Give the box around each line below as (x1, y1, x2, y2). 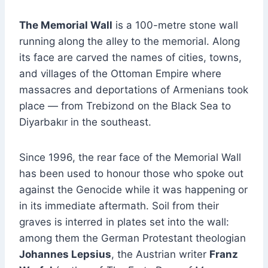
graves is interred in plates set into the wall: (19, 216, 229, 229)
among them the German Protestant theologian (19, 232, 246, 245)
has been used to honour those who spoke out (19, 167, 243, 180)
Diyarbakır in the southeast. (19, 116, 151, 129)
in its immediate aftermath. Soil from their (19, 200, 219, 212)
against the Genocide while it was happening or (19, 184, 248, 196)
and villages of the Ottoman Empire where (19, 68, 221, 80)
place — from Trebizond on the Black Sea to (19, 100, 231, 112)
